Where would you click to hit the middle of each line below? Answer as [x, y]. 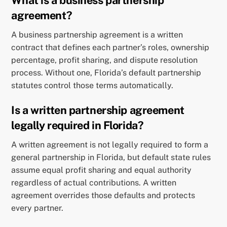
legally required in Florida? [78, 125]
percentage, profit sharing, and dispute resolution [105, 60]
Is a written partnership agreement [98, 110]
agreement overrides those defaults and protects [103, 195]
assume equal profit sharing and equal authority [102, 170]
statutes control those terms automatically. [92, 86]
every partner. [37, 208]
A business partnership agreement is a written [97, 35]
